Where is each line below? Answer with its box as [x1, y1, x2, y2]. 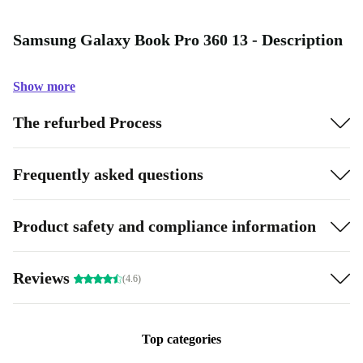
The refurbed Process [13, 113, 162, 131]
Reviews [13, 268, 74, 287]
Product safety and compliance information [13, 216, 316, 235]
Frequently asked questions [13, 164, 203, 183]
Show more [13, 79, 75, 93]
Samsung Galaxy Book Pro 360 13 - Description [13, 31, 343, 49]
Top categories [142, 332, 221, 346]
